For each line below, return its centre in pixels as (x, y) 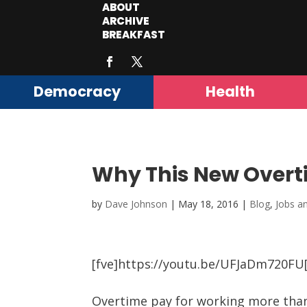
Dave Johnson (136, 204)
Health (230, 92)
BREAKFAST (134, 35)
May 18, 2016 (209, 204)
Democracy (77, 92)
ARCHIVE (126, 21)
